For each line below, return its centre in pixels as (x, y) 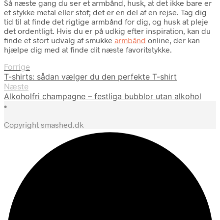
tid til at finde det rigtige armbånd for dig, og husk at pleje (106, 22)
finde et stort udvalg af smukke (59, 40)
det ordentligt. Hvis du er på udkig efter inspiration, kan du (107, 31)
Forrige (17, 67)
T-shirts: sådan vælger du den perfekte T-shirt (90, 77)
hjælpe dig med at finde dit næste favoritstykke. (88, 50)
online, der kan (173, 40)
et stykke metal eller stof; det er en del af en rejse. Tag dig (105, 12)
